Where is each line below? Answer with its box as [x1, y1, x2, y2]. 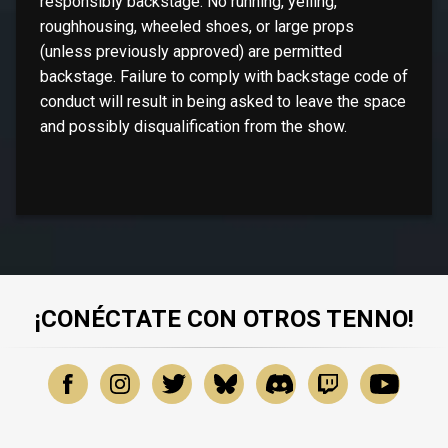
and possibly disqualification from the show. [40, 116, 347, 136]
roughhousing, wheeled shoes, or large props [40, 16, 354, 36]
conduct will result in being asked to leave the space [40, 91, 406, 111]
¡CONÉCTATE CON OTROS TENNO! [34, 304, 414, 333]
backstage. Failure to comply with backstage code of [40, 66, 408, 86]
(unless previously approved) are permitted [40, 41, 342, 61]
